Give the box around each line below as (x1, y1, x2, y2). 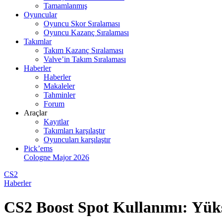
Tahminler (44, 91, 75, 99)
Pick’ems (24, 144, 53, 153)
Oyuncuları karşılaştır (44, 135, 111, 144)
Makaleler (44, 82, 75, 90)
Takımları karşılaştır (44, 126, 105, 135)
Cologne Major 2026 (24, 153, 89, 162)
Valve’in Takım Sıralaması (44, 55, 126, 63)
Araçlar (24, 109, 47, 117)
